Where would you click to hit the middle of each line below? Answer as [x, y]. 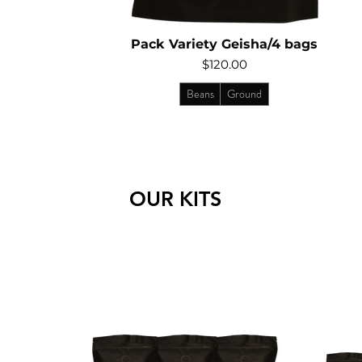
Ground [245, 93]
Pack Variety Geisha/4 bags [225, 44]
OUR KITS [175, 198]
